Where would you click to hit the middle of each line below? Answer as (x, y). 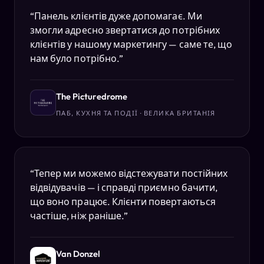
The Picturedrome (92, 97)
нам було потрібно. (75, 59)
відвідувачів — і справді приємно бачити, (124, 188)
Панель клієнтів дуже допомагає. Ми (118, 16)
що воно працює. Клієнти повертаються (123, 202)
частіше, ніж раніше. (77, 216)
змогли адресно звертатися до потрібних (125, 30)
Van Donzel (78, 254)
